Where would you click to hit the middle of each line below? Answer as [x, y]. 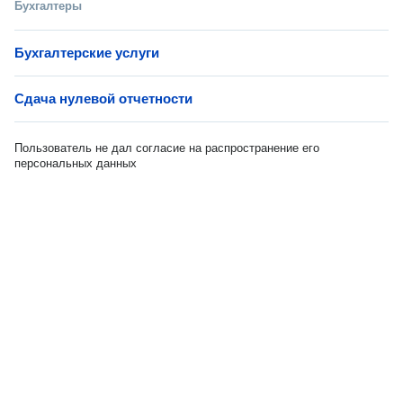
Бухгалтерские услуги [87, 53]
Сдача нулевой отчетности [103, 99]
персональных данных [76, 163]
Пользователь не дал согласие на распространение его [167, 148]
